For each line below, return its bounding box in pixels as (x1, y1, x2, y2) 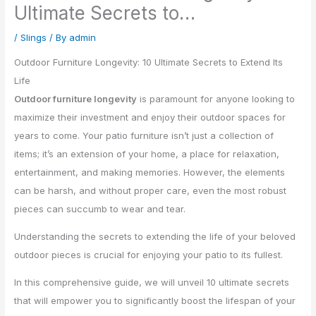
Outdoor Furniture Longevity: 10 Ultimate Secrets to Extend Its (14, 56, 284, 68)
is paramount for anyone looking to (137, 93, 296, 105)
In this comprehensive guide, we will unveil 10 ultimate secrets (14, 276, 290, 288)
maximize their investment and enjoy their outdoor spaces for (14, 111, 286, 123)
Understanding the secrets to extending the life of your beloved (14, 231, 296, 243)
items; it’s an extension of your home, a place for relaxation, (14, 148, 280, 160)
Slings (20, 32, 47, 44)
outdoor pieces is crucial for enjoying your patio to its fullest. (14, 249, 284, 261)
